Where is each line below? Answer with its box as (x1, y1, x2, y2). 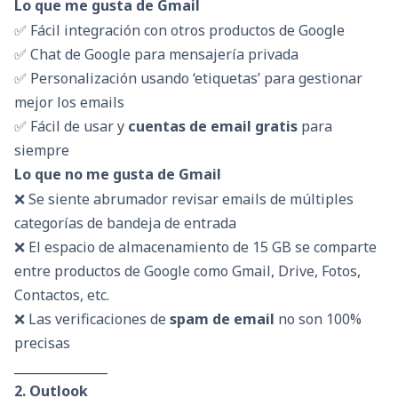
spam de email (170, 309, 275, 330)
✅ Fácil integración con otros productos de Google (14, 20, 345, 40)
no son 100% (275, 309, 362, 330)
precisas (14, 333, 70, 354)
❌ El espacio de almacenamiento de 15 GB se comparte (14, 237, 377, 258)
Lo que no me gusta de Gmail (14, 163, 221, 184)
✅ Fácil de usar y (14, 115, 128, 136)
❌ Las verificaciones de (14, 309, 170, 330)
